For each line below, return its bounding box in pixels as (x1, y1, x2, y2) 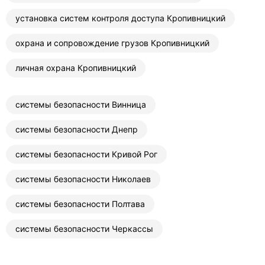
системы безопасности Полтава (15, 198, 145, 209)
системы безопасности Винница (15, 99, 146, 109)
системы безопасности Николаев (15, 173, 151, 184)
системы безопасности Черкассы (15, 223, 153, 234)
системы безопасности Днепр (15, 124, 138, 134)
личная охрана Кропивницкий (15, 62, 136, 73)
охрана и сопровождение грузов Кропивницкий (15, 37, 209, 48)
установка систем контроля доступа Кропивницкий (15, 12, 225, 23)
